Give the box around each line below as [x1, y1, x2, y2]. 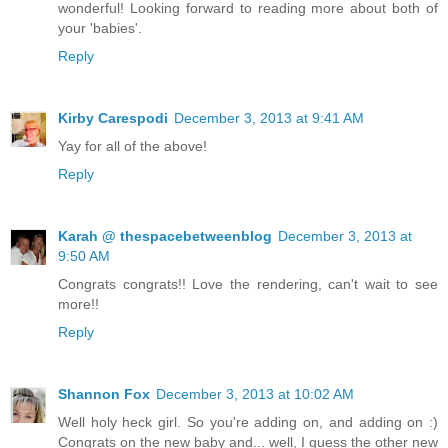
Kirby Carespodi [58, 110, 168, 127]
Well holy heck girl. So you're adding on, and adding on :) [58, 414, 438, 431]
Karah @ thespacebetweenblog [58, 228, 272, 245]
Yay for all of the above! [58, 138, 207, 155]
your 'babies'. [58, 20, 142, 37]
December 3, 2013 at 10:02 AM [156, 386, 354, 403]
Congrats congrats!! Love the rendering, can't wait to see [58, 276, 438, 293]
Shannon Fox [58, 386, 150, 403]
